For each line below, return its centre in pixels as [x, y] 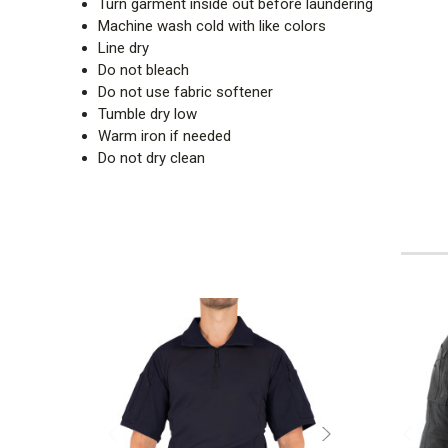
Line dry [124, 47]
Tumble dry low [148, 113]
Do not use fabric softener [186, 91]
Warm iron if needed [165, 135]
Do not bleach [144, 69]
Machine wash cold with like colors [212, 25]
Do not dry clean [152, 157]
